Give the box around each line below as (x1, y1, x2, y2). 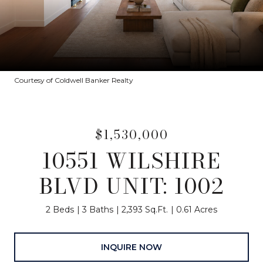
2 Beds (46, 204, 74, 215)
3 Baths (82, 204, 113, 215)
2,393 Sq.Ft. (122, 204, 168, 215)
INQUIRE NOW (101, 241, 162, 252)
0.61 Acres (176, 204, 217, 215)
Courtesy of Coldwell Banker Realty (14, 76, 133, 85)
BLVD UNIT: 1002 (39, 170, 224, 202)
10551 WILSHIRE (42, 144, 221, 177)
